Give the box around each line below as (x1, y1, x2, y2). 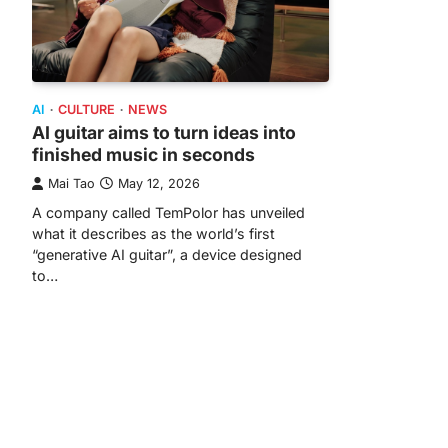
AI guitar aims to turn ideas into (32, 122, 296, 144)
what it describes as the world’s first (32, 225, 275, 243)
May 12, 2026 (118, 176, 200, 192)
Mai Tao (48, 176, 95, 192)
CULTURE (58, 102, 115, 118)
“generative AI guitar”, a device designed (32, 246, 302, 264)
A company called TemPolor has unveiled (32, 204, 305, 222)
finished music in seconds (32, 144, 255, 166)
